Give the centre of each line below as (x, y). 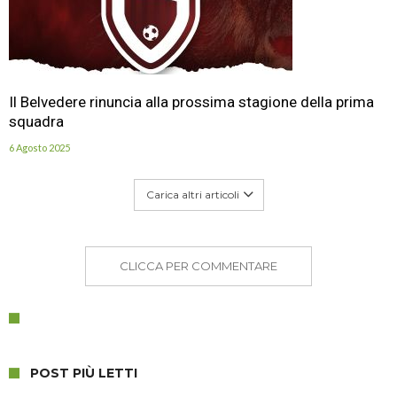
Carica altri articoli (192, 194)
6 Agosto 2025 (39, 147)
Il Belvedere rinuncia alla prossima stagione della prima (191, 101)
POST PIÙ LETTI (84, 373)
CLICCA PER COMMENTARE (198, 265)
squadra (36, 121)
